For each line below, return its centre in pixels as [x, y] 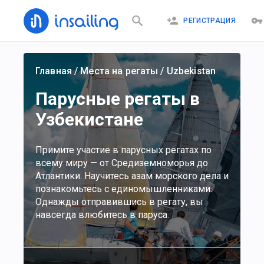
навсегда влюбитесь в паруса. [102, 215]
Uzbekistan [191, 71]
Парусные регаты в [118, 99]
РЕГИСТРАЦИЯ [209, 20]
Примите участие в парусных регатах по [123, 150]
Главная [54, 71]
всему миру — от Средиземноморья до [122, 163]
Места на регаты [119, 71]
